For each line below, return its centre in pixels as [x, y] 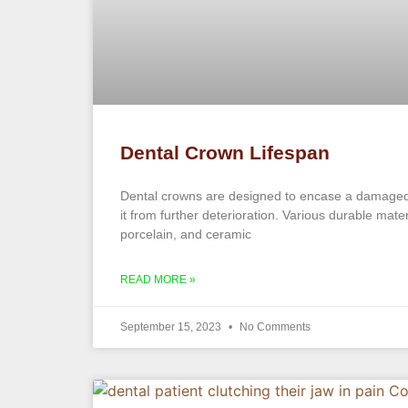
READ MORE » [158, 280]
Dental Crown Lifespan [225, 153]
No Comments [274, 327]
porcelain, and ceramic [186, 234]
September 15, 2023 [172, 327]
